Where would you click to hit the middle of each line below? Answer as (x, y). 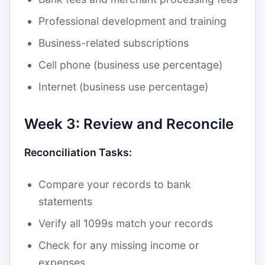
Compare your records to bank (115, 184)
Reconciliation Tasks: (78, 152)
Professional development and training (132, 21)
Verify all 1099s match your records (126, 223)
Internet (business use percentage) (123, 87)
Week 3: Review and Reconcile (129, 124)
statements (65, 201)
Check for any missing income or (119, 245)
